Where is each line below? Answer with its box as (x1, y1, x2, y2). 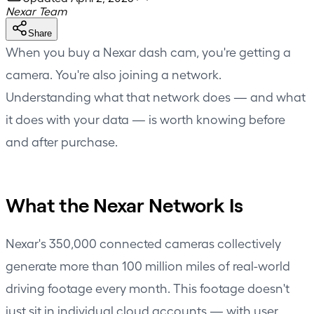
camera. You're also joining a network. (6, 66, 221, 81)
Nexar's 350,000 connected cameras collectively (6, 235, 281, 250)
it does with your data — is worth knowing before (6, 111, 285, 126)
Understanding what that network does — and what (6, 88, 306, 104)
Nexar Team (6, 4, 67, 18)
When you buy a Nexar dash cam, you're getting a (6, 43, 291, 59)
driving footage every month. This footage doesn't (6, 280, 289, 295)
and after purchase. (6, 133, 118, 149)
